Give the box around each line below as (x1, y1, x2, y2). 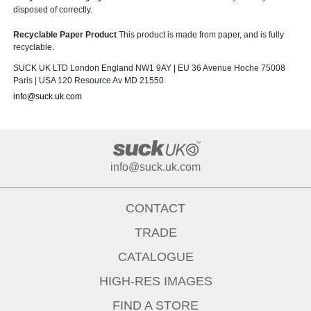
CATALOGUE (117, 249, 194, 264)
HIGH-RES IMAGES (99, 274, 212, 288)
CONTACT (126, 201, 185, 215)
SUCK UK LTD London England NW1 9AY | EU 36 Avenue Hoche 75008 (13, 63, 285, 74)
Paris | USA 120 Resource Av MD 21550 (13, 76, 164, 86)
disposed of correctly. (13, 5, 92, 15)
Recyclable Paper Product (13, 30, 119, 40)
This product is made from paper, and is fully (119, 30, 284, 40)
